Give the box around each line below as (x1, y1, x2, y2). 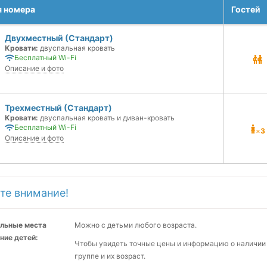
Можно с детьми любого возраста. (74, 221, 197, 229)
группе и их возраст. (74, 252, 145, 260)
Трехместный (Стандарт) (5, 103, 112, 113)
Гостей (231, 4, 260, 14)
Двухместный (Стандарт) (5, 33, 113, 43)
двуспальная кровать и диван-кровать (38, 113, 175, 122)
